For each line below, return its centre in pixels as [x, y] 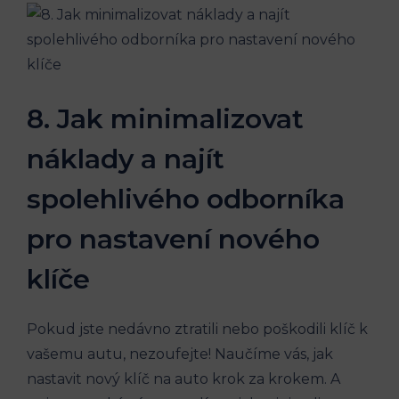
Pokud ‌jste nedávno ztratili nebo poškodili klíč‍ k [197, 330]
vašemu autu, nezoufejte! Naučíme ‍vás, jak [180, 354]
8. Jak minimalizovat [165, 119]
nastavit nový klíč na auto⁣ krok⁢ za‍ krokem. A [183, 379]
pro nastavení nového [173, 240]
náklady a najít [126, 159]
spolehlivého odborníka [186, 199]
